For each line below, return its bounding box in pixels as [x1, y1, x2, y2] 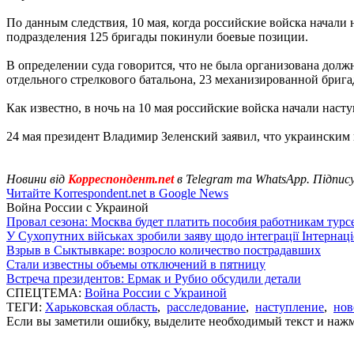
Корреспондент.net [65, 171, 177, 186]
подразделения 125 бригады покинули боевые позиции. [6, 29, 308, 43]
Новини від [6, 171, 65, 186]
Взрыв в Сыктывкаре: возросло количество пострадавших [6, 243, 321, 257]
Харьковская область [45, 299, 157, 314]
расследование [167, 299, 246, 314]
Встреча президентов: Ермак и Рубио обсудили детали [6, 271, 301, 285]
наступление [255, 299, 324, 314]
